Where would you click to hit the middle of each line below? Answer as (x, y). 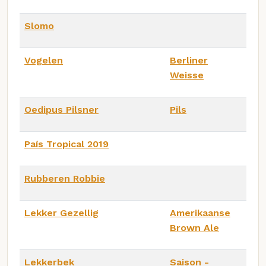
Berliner (189, 60)
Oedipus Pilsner (61, 109)
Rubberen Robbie (65, 178)
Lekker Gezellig (61, 213)
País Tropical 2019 (66, 144)
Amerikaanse (200, 213)
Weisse (187, 75)
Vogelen (44, 60)
